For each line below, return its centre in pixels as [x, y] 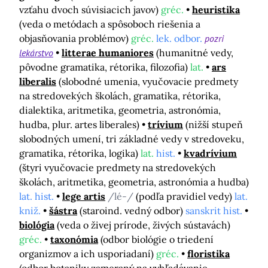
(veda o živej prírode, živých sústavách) [144, 225]
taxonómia [74, 240]
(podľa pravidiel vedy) [185, 197]
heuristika [216, 10]
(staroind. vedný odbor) [133, 211]
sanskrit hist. [214, 211]
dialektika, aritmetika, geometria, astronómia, [120, 110]
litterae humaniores [108, 53]
